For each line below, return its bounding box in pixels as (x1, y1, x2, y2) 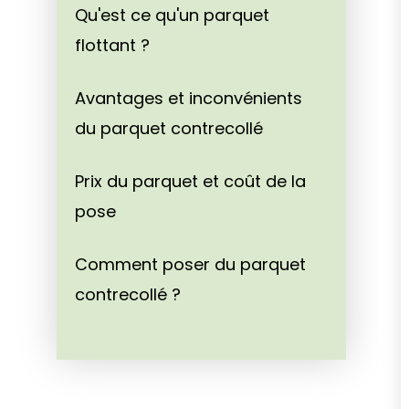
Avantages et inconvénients (75, 87, 302, 110)
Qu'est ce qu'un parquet (75, 4, 269, 27)
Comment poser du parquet (75, 253, 306, 277)
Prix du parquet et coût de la (75, 170, 306, 194)
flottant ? (75, 34, 150, 58)
